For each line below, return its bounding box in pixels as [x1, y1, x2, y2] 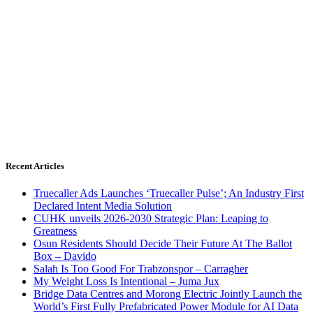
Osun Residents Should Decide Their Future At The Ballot [34, 238, 292, 250]
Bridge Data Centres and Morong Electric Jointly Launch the [34, 288, 302, 300]
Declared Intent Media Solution [34, 200, 172, 212]
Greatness [34, 225, 77, 238]
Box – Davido [34, 250, 96, 263]
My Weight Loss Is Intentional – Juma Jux [34, 275, 219, 288]
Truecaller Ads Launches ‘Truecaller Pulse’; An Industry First [34, 187, 304, 200]
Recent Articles [6, 160, 64, 171]
